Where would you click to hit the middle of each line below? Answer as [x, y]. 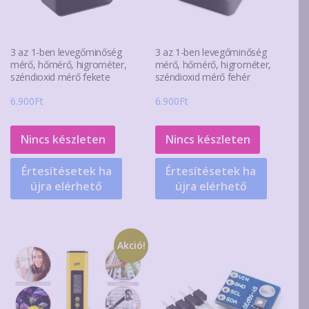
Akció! [131, 245]
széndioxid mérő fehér [202, 77]
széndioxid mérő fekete [60, 77]
